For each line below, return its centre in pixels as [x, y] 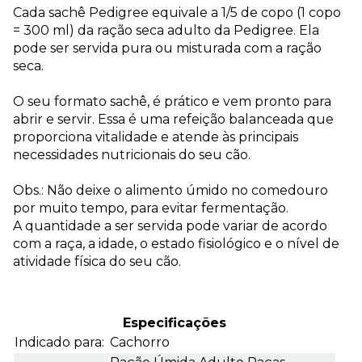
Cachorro [140, 343]
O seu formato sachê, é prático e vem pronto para [172, 102]
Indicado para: [59, 343]
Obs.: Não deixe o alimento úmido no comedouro [170, 191]
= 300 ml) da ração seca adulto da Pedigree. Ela [166, 31]
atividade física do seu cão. [97, 262]
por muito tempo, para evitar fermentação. [151, 208]
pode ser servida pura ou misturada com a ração [167, 48]
